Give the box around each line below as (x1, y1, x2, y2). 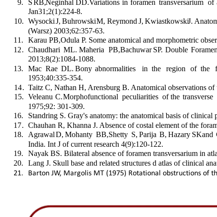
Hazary (168, 130, 194, 139)
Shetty (108, 130, 132, 139)
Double (165, 45, 192, 54)
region (166, 64, 192, 73)
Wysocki (28, 16, 59, 25)
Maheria (78, 45, 108, 54)
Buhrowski (62, 16, 100, 25)
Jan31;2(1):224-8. (28, 7, 82, 16)
